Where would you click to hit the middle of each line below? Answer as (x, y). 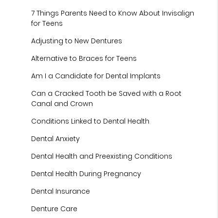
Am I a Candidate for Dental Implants (96, 76)
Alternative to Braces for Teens (84, 58)
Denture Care (54, 209)
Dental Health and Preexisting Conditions (102, 156)
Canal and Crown (62, 104)
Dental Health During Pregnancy (86, 174)
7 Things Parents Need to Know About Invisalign (113, 13)
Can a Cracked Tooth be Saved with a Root (107, 93)
